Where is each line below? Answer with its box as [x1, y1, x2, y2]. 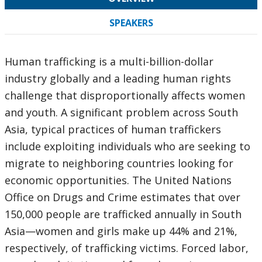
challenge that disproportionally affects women [5, 88, 245, 102]
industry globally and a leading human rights [5, 71, 231, 85]
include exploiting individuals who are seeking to [5, 139, 250, 153]
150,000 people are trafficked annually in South [5, 207, 242, 221]
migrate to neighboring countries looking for [5, 156, 233, 170]
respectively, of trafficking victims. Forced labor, [5, 241, 249, 255]
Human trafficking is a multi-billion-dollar [5, 54, 213, 68]
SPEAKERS [109, 16, 153, 29]
